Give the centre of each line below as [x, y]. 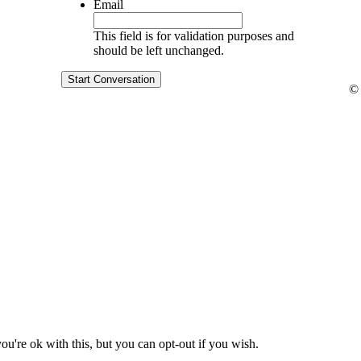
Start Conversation [111, 79]
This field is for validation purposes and [193, 35]
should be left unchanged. [158, 50]
